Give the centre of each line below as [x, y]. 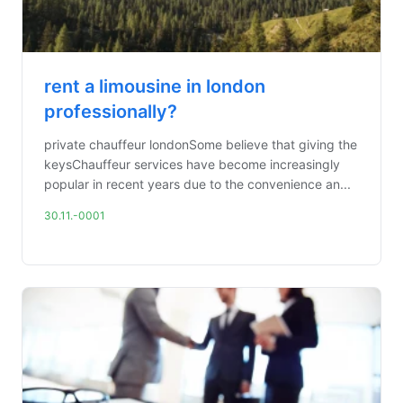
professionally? [111, 112]
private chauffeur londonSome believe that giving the [201, 144]
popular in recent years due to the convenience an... [197, 184]
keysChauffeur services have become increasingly [192, 164]
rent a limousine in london [155, 86]
